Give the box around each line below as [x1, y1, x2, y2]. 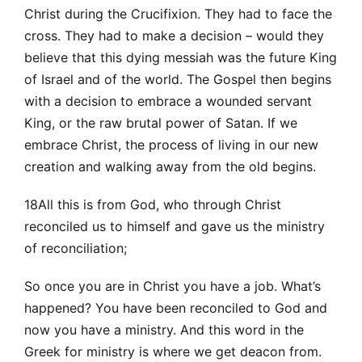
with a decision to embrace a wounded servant [24, 92, 312, 109]
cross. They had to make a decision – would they [24, 27, 324, 44]
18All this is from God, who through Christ [24, 196, 281, 213]
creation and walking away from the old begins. [24, 158, 316, 175]
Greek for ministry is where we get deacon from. [24, 343, 322, 360]
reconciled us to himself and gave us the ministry [24, 217, 325, 234]
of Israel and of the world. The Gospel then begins [24, 70, 331, 87]
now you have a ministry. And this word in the [24, 321, 304, 338]
